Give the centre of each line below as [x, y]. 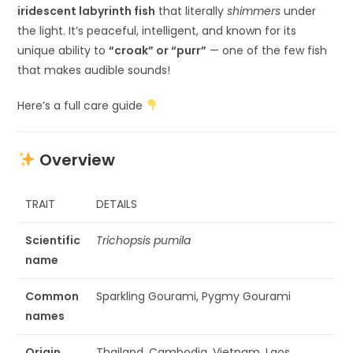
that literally [191, 11]
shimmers [254, 11]
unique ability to [63, 50]
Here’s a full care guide [82, 105]
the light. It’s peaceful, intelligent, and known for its [157, 30]
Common [52, 296]
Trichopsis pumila [144, 240]
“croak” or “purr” [158, 50]
